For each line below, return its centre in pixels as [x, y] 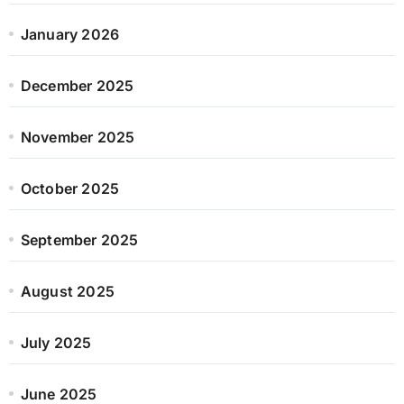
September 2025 [79, 239]
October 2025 [70, 188]
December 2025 [77, 85]
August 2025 [67, 291]
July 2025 [56, 342]
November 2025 [78, 137]
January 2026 [70, 34]
